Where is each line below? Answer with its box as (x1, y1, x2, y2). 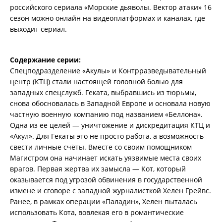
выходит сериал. (10, 24, 67, 34)
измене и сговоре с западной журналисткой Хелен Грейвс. (10, 186, 211, 195)
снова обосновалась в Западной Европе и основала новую (10, 99, 211, 108)
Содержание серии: (10, 55, 81, 64)
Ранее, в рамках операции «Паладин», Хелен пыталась (10, 197, 197, 206)
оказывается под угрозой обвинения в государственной (10, 175, 202, 184)
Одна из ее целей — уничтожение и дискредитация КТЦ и (10, 120, 210, 130)
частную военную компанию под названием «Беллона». (10, 110, 203, 119)
